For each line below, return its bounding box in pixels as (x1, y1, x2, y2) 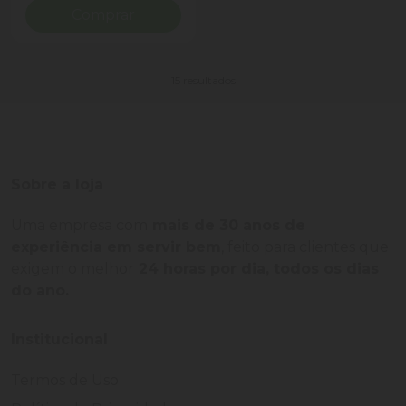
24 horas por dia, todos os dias (134, 260, 379, 278)
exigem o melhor (11, 260, 134, 278)
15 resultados (170, 73, 236, 88)
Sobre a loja (11, 176, 103, 194)
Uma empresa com (11, 217, 148, 235)
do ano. (11, 282, 69, 300)
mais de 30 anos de (148, 217, 305, 235)
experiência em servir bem (11, 238, 221, 256)
